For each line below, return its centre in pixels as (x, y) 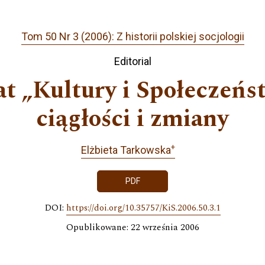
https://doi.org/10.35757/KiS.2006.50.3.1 (143, 208)
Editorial (132, 61)
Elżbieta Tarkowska (126, 150)
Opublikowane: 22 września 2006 (132, 228)
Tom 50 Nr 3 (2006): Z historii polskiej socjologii (132, 37)
